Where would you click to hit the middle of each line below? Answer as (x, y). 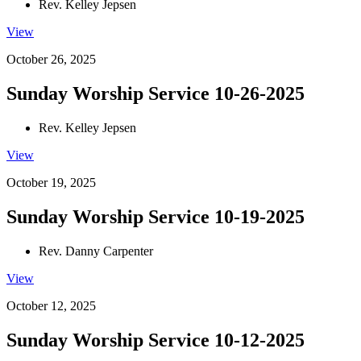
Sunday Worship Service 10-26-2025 (156, 94)
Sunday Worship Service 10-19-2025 (156, 216)
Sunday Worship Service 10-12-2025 (156, 340)
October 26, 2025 (51, 60)
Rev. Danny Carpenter (96, 251)
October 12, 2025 (51, 305)
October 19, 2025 (51, 182)
